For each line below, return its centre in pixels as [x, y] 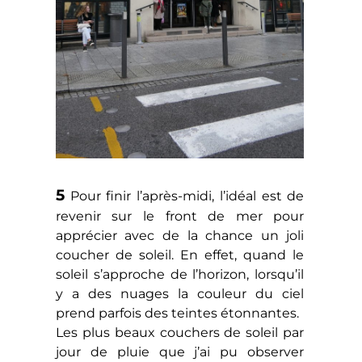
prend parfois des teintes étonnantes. [177, 313]
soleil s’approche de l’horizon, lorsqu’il [180, 274]
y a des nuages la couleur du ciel [180, 293]
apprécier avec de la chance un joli [180, 235]
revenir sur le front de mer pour [180, 216]
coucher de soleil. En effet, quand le [180, 255]
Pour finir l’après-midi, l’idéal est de [184, 196]
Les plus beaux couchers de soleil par [180, 332]
